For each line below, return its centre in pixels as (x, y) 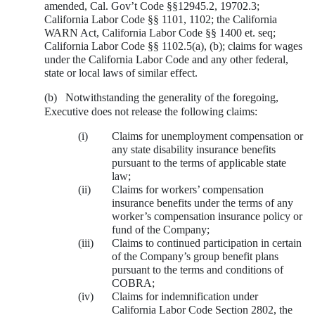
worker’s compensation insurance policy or (207, 216)
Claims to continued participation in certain (207, 243)
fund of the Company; (161, 229)
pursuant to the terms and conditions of (198, 269)
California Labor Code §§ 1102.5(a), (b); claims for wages (173, 46)
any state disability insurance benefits (194, 149)
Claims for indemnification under (185, 296)
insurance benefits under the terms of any (202, 202)
